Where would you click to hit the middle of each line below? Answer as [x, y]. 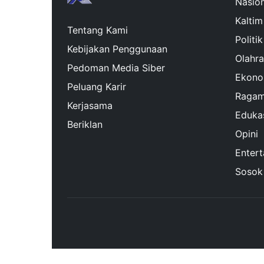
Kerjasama [90, 106]
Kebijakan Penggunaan [117, 49]
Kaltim [249, 21]
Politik [249, 40]
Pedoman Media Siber [116, 68]
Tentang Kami [98, 30]
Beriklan [85, 125]
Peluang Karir [97, 87]
